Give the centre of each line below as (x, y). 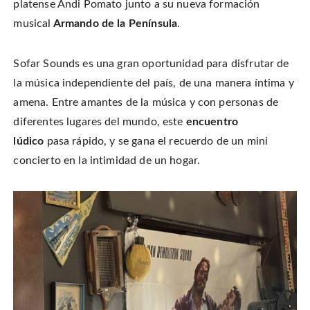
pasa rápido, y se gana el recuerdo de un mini (156, 142)
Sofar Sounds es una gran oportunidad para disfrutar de (151, 64)
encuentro (212, 122)
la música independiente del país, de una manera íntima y (154, 83)
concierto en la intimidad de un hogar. (107, 161)
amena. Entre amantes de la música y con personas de (146, 103)
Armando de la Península (114, 24)
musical (32, 24)
